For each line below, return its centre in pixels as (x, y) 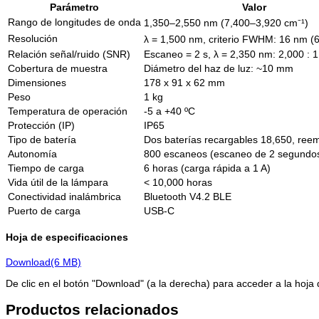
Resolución (33, 38)
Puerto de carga (44, 210)
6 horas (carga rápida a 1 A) (207, 168)
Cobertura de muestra (58, 68)
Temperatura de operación (68, 111)
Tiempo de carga (46, 168)
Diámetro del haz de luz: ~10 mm (219, 68)
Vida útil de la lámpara (58, 182)
